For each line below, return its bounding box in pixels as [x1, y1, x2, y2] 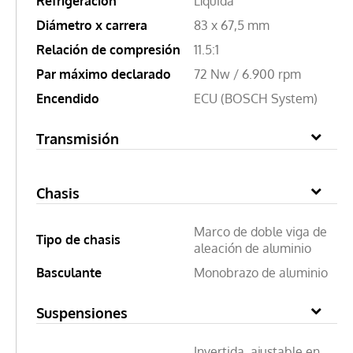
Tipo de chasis [36, 231, 121, 247]
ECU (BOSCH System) [194, 90, 318, 106]
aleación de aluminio [194, 240, 311, 256]
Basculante [36, 264, 102, 281]
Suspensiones [36, 303, 128, 321]
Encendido [36, 90, 99, 106]
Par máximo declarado [36, 65, 171, 82]
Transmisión [36, 129, 119, 147]
